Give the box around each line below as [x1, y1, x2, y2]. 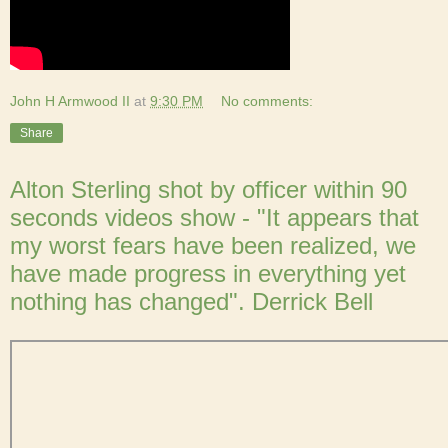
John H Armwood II [10, 93, 130, 110]
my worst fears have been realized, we [10, 232, 416, 260]
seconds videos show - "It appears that [10, 204, 419, 232]
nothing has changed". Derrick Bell [10, 288, 373, 316]
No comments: [221, 93, 314, 110]
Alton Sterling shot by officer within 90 [10, 176, 407, 204]
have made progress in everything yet [10, 260, 406, 288]
